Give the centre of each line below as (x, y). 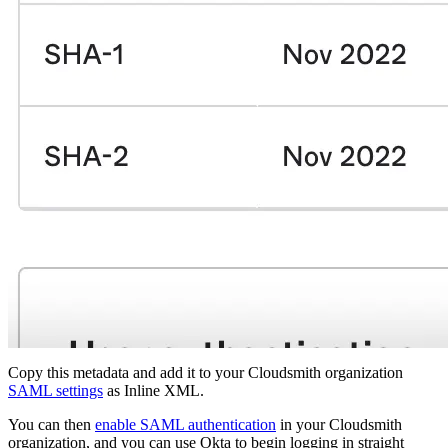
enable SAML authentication (185, 424)
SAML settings (55, 390)
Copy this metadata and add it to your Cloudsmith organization (205, 372)
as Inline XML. (153, 390)
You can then (51, 424)
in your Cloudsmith (339, 424)
